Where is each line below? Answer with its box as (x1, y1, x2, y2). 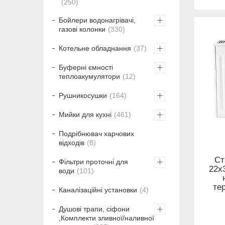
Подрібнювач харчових (59, 130, 134, 138)
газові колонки (59, 25, 105, 34)
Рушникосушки (59, 91, 107, 100)
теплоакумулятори (59, 72, 120, 81)
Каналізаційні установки (59, 186, 137, 194)
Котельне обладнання (59, 44, 131, 53)
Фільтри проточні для (59, 158, 128, 166)
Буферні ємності (59, 63, 113, 72)
